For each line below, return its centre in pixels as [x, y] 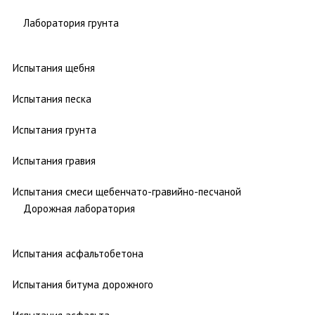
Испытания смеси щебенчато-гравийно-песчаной [127, 191]
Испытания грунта [54, 129]
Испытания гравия [54, 160]
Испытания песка [52, 98]
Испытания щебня [54, 67]
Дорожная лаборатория [79, 208]
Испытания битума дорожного [83, 284]
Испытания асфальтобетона [78, 253]
